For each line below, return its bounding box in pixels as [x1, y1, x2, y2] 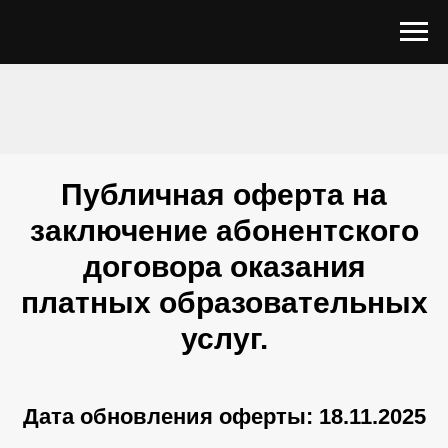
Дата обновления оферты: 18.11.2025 [22, 404, 426, 429]
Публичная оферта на [61, 178, 387, 211]
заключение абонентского [29, 214, 419, 247]
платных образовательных [20, 286, 428, 319]
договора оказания [82, 250, 366, 283]
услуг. [180, 322, 268, 355]
